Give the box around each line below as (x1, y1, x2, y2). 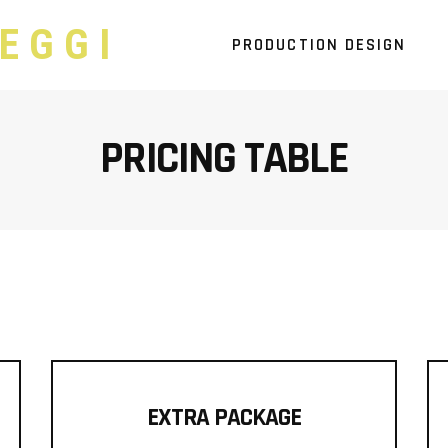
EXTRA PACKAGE (146, 402, 301, 434)
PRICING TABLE (100, 130, 348, 188)
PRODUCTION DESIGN (232, 33, 406, 56)
